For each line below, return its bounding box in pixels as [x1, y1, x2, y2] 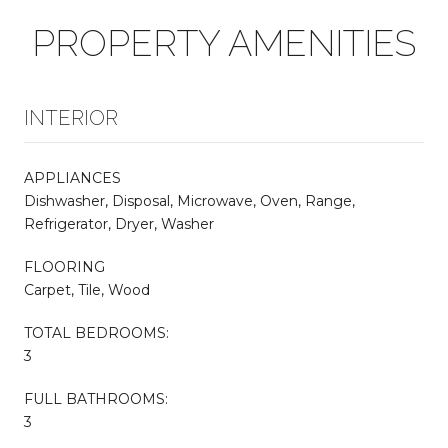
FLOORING [24, 257, 105, 276]
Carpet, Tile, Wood [24, 280, 150, 299]
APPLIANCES [24, 168, 121, 187]
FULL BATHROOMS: [24, 389, 168, 408]
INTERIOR [24, 105, 118, 130]
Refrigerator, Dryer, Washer [24, 214, 214, 233]
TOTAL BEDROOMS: [24, 323, 169, 342]
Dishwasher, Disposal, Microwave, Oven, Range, [24, 191, 355, 210]
